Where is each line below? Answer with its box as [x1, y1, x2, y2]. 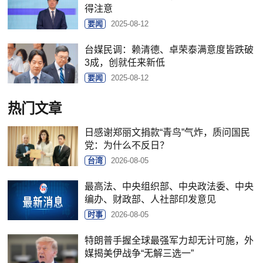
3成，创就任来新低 [85, 58, 166, 68]
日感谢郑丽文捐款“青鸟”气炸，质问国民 [85, 127, 251, 138]
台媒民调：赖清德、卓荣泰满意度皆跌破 [85, 45, 254, 55]
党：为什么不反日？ [85, 140, 170, 151]
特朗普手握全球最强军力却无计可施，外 [85, 235, 254, 246]
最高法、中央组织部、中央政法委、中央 [85, 181, 254, 192]
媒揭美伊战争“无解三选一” [85, 248, 194, 259]
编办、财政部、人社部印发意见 [85, 194, 217, 205]
